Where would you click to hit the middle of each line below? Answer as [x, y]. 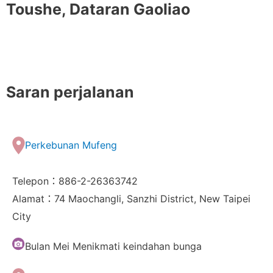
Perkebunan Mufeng [71, 145]
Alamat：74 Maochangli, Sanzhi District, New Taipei [131, 199]
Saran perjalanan [70, 92]
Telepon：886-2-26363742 [75, 181]
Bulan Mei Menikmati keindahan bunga [113, 246]
